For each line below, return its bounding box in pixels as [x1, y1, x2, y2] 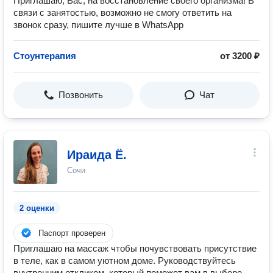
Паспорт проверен [38, 229, 105, 238]
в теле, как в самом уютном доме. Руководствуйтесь [13, 255, 236, 266]
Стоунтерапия [13, 51, 76, 61]
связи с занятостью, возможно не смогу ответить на [13, 7, 232, 18]
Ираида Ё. [67, 148, 127, 161]
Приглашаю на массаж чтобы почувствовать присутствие [13, 243, 257, 253]
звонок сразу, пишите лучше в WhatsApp [13, 19, 183, 30]
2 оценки [19, 204, 54, 213]
